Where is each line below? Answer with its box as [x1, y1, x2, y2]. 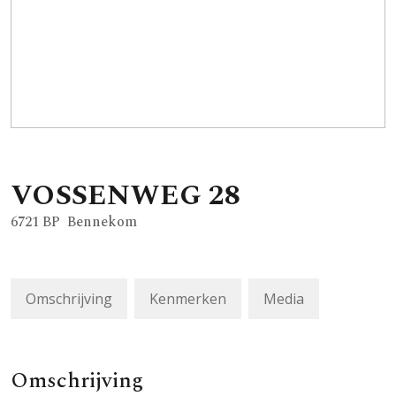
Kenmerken [149, 288, 226, 308]
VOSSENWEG [11, 173, 202, 217]
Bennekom [67, 210, 137, 232]
